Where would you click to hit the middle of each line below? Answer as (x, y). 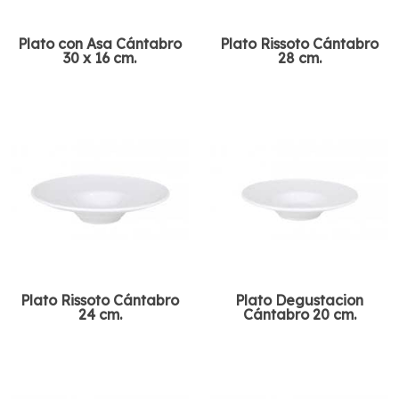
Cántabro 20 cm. (299, 315)
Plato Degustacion (299, 301)
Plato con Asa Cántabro (100, 44)
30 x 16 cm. (100, 58)
